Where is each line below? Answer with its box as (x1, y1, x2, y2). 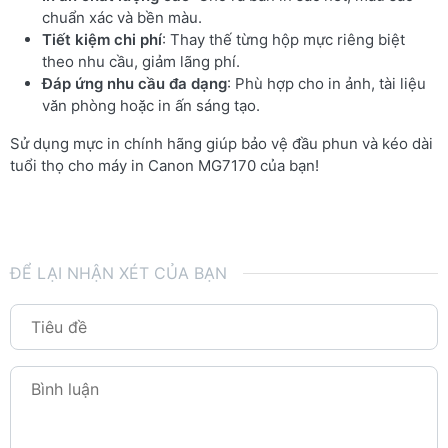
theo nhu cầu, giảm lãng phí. (42, 52, 240, 71)
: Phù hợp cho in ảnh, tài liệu (227, 74, 426, 93)
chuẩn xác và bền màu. (42, 8, 202, 27)
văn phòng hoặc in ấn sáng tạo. (42, 96, 260, 115)
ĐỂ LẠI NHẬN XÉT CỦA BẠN (10, 263, 227, 283)
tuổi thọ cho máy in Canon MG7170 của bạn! (10, 156, 319, 175)
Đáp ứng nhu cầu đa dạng (42, 74, 227, 93)
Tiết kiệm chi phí (42, 30, 162, 49)
